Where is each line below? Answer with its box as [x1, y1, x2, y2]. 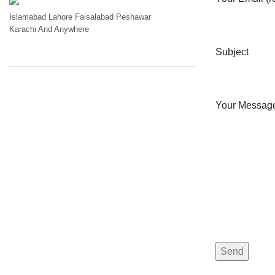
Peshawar [116, 12, 151, 22]
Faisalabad [75, 12, 116, 22]
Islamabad [9, 12, 48, 22]
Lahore [48, 12, 75, 22]
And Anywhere [38, 25, 89, 34]
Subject [215, 46, 249, 57]
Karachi [9, 25, 38, 34]
